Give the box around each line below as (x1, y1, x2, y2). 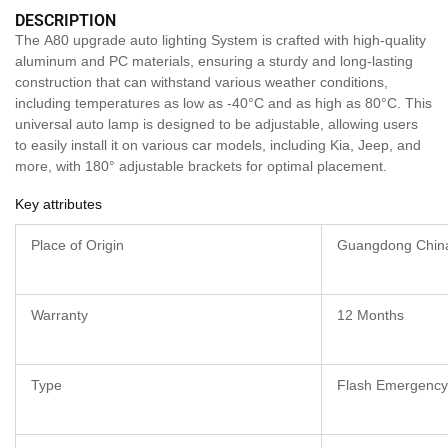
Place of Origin (31, 237, 124, 254)
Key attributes (15, 196, 102, 213)
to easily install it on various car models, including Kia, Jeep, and (15, 137, 421, 154)
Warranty (31, 307, 88, 324)
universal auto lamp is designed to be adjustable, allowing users (15, 116, 418, 133)
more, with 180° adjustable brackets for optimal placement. (15, 158, 387, 175)
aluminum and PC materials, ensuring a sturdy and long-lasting (15, 53, 413, 70)
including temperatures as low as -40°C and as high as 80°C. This (15, 95, 432, 112)
